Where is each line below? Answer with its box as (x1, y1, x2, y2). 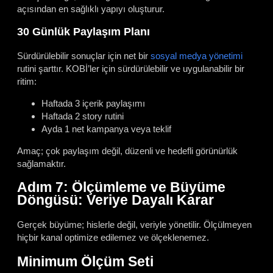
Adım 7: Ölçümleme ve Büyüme (17, 180, 225, 196)
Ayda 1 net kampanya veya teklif (41, 123, 171, 134)
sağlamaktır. (17, 158, 66, 169)
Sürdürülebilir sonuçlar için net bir (17, 50, 151, 61)
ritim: (17, 76, 37, 87)
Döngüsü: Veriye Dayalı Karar (17, 193, 214, 208)
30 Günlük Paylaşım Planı (17, 26, 150, 38)
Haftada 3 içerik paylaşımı (41, 97, 145, 108)
